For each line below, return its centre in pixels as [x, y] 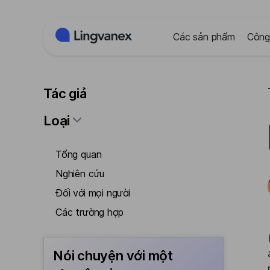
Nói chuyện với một [113, 256]
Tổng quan [79, 154]
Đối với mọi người [93, 193]
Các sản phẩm [204, 37]
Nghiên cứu [80, 174]
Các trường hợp [89, 212]
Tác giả [65, 93]
